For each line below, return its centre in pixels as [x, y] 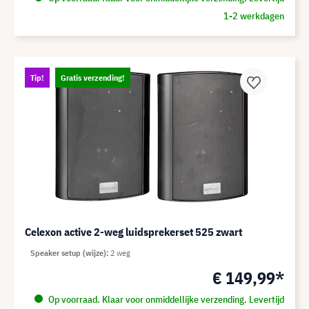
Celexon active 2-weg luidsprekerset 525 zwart [133, 232]
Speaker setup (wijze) [68, 253]
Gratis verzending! [93, 78]
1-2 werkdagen [253, 16]
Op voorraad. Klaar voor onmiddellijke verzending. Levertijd [165, 299]
